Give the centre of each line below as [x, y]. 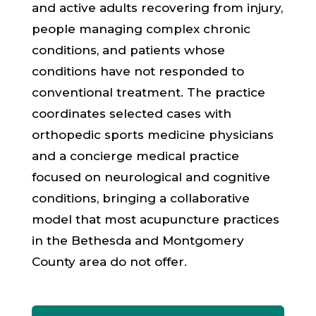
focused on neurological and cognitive [151, 177]
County [53, 262]
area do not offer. [131, 262]
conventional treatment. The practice [148, 92]
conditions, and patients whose [128, 50]
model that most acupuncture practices [155, 219]
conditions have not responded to [138, 71]
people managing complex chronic [141, 29]
